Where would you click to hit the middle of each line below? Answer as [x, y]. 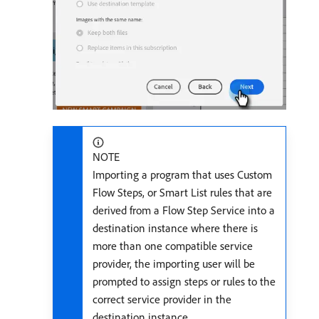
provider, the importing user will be [174, 264]
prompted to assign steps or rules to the [184, 282]
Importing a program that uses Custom [182, 175]
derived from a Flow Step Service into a [184, 210]
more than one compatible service [173, 246]
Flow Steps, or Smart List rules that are [182, 193]
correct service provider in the [162, 299]
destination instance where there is [175, 228]
